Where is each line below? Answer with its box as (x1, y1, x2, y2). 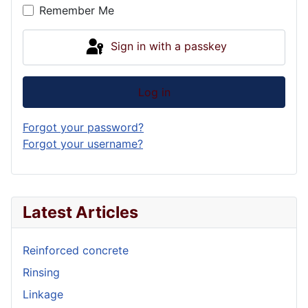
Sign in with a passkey (111, 39, 227, 54)
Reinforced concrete (23, 243, 129, 257)
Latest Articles (23, 201, 138, 222)
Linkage (23, 287, 63, 301)
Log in (137, 85, 170, 99)
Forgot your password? (23, 120, 144, 134)
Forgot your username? (23, 136, 143, 151)
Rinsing (23, 265, 60, 279)
